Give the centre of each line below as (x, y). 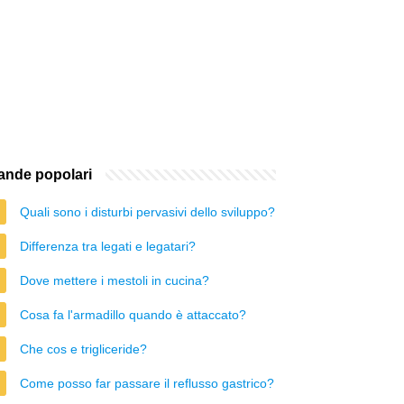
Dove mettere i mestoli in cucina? (115, 280)
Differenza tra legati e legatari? (108, 246)
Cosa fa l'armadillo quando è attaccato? (133, 315)
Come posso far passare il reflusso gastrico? (147, 383)
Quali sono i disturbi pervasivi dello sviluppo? (147, 212)
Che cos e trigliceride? (83, 349)
